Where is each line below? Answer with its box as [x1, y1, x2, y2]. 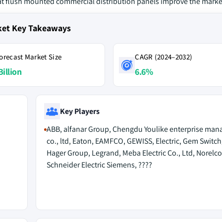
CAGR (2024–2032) [135, 52, 193, 61]
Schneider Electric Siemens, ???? [46, 160, 152, 170]
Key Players [59, 106, 100, 116]
